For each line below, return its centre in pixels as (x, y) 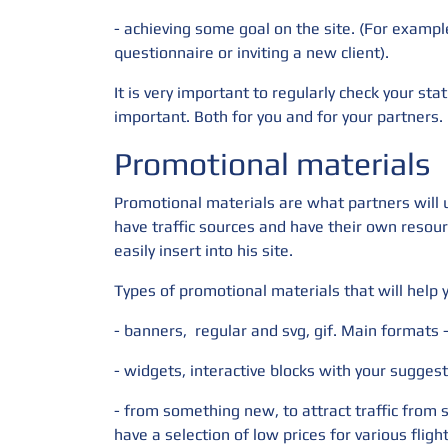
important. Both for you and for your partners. (278, 116)
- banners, (150, 330)
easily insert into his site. (203, 250)
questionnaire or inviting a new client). (251, 52)
